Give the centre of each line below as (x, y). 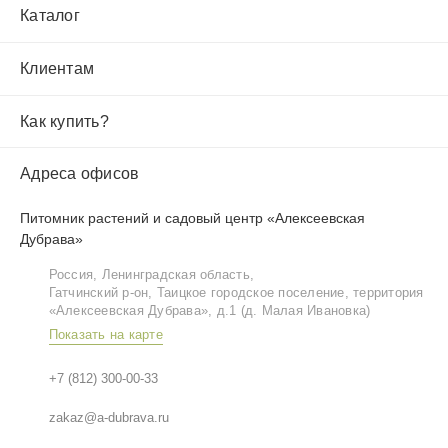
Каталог (50, 16)
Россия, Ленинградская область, (151, 275)
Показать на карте (105, 335)
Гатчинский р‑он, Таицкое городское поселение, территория (236, 293)
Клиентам (57, 69)
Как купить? (64, 121)
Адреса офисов (80, 174)
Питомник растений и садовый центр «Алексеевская (192, 218)
